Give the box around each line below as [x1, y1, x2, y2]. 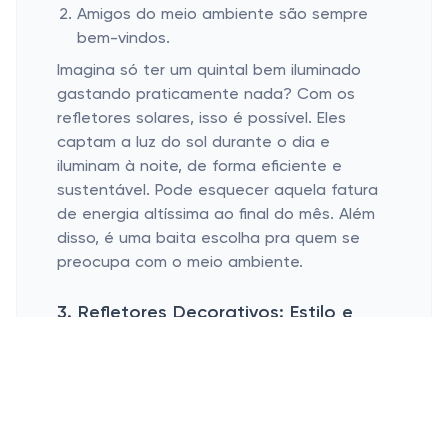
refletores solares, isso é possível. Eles [57, 111, 346, 127]
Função [57, 332, 120, 350]
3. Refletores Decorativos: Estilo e [57, 304, 353, 322]
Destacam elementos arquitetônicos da [77, 423, 380, 439]
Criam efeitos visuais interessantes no [77, 367, 366, 383]
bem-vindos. [77, 31, 170, 47]
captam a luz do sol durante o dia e [57, 135, 330, 151]
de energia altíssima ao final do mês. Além [57, 207, 375, 223]
